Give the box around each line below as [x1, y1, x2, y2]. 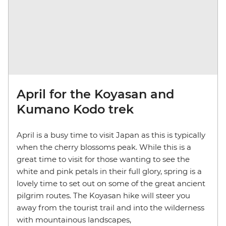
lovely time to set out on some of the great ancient [17, 179, 205, 189]
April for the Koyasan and [17, 87, 174, 102]
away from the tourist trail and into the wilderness [17, 203, 204, 213]
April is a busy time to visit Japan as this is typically [17, 130, 205, 140]
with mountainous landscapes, [17, 215, 131, 225]
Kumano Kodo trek [17, 102, 134, 117]
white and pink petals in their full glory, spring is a [17, 166, 202, 177]
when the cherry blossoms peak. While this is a [17, 142, 191, 152]
